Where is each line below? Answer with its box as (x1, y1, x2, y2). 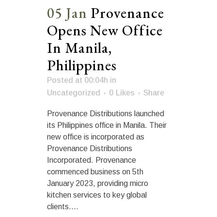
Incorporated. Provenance (47, 155, 136, 164)
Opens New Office (47, 20, 163, 40)
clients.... (47, 202, 78, 211)
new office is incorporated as (47, 132, 144, 141)
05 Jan (47, 3, 87, 22)
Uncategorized (47, 88, 100, 97)
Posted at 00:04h (47, 76, 108, 84)
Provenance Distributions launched (47, 109, 164, 118)
